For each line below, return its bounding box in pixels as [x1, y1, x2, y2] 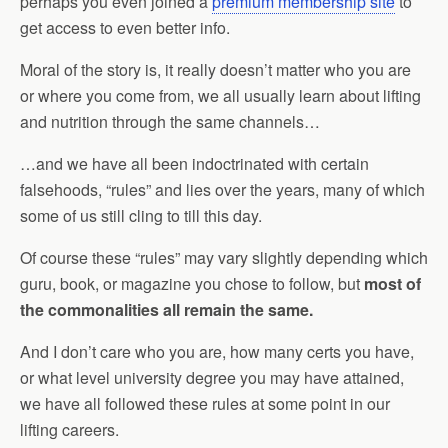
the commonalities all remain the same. [20, 298, 313, 321]
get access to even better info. [20, 16, 230, 39]
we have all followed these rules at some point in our [20, 392, 390, 415]
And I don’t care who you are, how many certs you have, [20, 340, 414, 363]
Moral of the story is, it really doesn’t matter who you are [20, 58, 411, 81]
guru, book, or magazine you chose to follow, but [20, 272, 364, 295]
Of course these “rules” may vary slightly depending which [20, 246, 428, 269]
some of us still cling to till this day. [20, 204, 262, 227]
